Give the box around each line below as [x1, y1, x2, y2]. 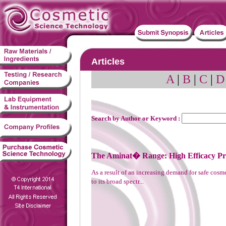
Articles [91, 56, 125, 67]
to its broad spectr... [91, 177, 144, 185]
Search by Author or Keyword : [91, 115, 182, 123]
